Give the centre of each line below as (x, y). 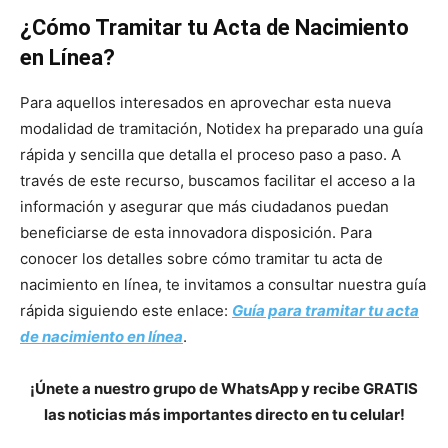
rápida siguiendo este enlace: (126, 310)
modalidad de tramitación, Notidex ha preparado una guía (221, 128)
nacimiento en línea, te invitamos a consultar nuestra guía (223, 284)
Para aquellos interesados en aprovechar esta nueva (205, 102)
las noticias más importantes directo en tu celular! (224, 414)
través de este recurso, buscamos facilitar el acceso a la (217, 180)
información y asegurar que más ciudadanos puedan (204, 206)
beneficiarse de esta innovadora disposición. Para (196, 232)
